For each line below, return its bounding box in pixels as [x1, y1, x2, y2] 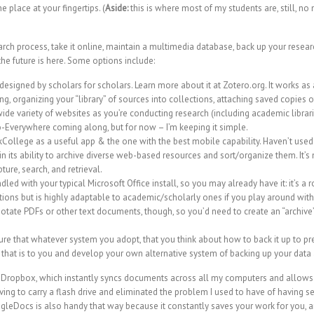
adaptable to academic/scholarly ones [70, 191, 222, 203]
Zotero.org [223, 78, 265, 91]
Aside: [105, 1, 128, 14]
